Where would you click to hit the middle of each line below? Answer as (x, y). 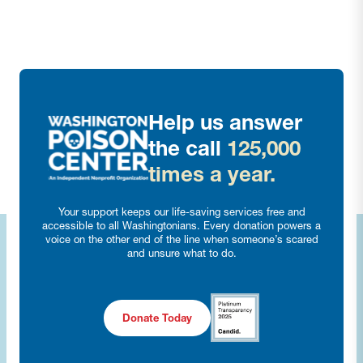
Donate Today (157, 317)
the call (187, 148)
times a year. (211, 174)
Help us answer (225, 122)
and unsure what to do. (181, 253)
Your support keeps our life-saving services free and (181, 211)
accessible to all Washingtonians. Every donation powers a (181, 225)
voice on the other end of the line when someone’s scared (181, 239)
